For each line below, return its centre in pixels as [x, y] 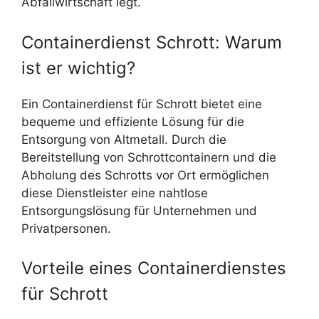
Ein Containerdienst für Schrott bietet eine [142, 104]
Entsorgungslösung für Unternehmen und [139, 210]
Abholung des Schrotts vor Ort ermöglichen [145, 175]
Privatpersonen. [66, 228]
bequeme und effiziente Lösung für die [133, 121]
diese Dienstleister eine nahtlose [115, 193]
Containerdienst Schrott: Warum [152, 42]
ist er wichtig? [78, 68]
